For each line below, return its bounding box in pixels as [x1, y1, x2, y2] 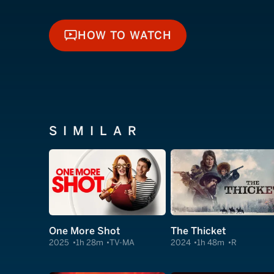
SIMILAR [49, 124, 143, 139]
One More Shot [49, 225, 120, 237]
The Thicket [170, 225, 226, 237]
